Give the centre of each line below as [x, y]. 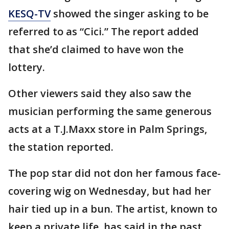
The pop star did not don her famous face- [114, 173]
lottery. [27, 67]
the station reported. [62, 147]
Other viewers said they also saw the [100, 93]
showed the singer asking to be [130, 14]
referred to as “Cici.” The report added [104, 31]
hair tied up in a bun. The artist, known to [113, 209]
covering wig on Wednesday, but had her [110, 191]
